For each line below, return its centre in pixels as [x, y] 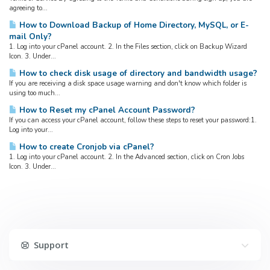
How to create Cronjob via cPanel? [86, 147]
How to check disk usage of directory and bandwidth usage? [137, 73]
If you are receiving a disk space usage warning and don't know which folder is [128, 83]
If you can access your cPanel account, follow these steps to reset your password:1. [133, 120]
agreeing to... [28, 8]
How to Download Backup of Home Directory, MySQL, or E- [133, 25]
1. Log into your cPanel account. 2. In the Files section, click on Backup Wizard [128, 47]
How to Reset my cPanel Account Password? [106, 110]
